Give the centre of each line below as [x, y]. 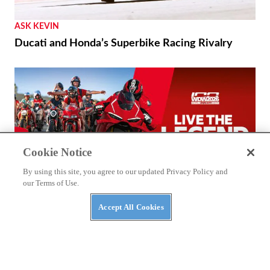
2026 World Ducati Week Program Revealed [121, 224]
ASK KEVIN [37, 26]
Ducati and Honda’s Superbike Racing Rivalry [124, 43]
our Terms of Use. [51, 183]
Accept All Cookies [131, 207]
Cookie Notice [58, 152]
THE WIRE [34, 207]
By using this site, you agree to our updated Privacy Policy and [126, 171]
